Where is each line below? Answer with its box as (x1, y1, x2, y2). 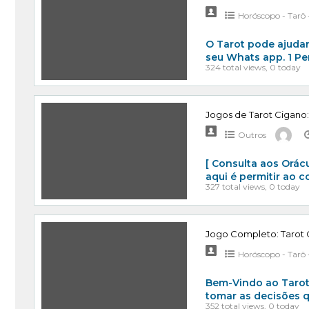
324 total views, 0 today (206, 62, 301, 73)
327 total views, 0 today (206, 181, 301, 192)
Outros (238, 129, 267, 140)
